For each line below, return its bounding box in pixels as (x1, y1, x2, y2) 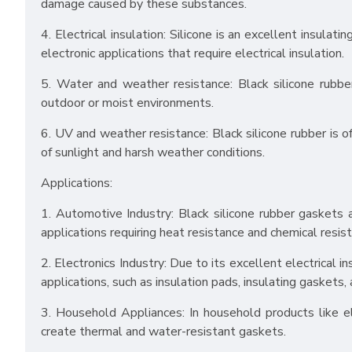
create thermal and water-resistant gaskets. (41, 323, 286, 341)
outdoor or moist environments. (41, 94, 214, 112)
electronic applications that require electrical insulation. (41, 45, 344, 63)
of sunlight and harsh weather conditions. (41, 144, 265, 162)
